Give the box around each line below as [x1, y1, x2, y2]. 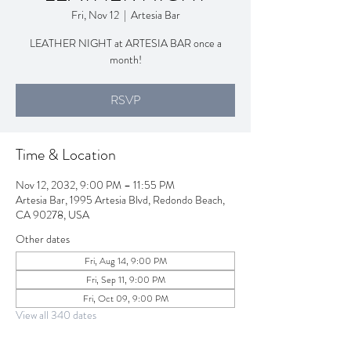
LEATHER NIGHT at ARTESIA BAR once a [29, 35, 222, 51]
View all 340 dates [16, 307, 96, 323]
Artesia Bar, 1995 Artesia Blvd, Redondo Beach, [16, 192, 225, 208]
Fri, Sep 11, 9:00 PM [85, 273, 165, 287]
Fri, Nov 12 [71, 7, 119, 23]
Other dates [16, 231, 70, 247]
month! [109, 52, 142, 67]
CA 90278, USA [16, 207, 89, 223]
